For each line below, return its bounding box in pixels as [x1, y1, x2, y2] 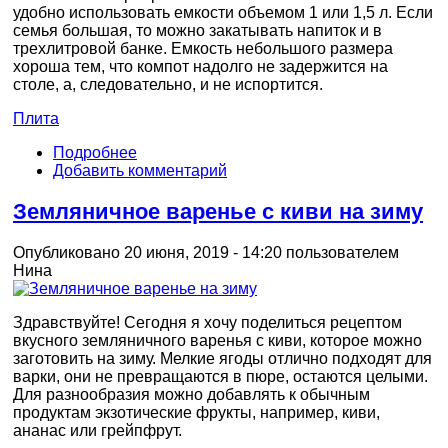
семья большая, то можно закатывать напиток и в [13, 22, 382, 40]
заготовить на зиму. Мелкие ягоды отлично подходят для [13, 349, 432, 367]
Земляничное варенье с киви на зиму [13, 198, 423, 224]
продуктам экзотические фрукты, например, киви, [13, 403, 380, 421]
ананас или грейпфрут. [13, 421, 182, 439]
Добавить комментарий [53, 162, 227, 180]
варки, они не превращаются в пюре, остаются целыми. [13, 367, 428, 385]
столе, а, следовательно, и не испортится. [13, 76, 323, 94]
